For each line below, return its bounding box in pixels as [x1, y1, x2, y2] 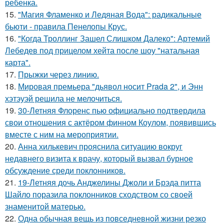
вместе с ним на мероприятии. [5, 128, 118, 140]
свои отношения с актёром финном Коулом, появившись [5, 116, 216, 128]
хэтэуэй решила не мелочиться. [5, 92, 122, 104]
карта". [5, 56, 30, 68]
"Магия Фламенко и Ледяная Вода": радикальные [18, 8, 201, 20]
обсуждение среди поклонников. [5, 164, 125, 176]
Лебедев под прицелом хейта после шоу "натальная [5, 44, 199, 56]
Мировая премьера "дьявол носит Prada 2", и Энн [18, 80, 203, 92]
